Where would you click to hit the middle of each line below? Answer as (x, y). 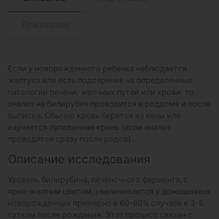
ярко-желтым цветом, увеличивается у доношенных (109, 191)
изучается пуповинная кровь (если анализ (89, 127)
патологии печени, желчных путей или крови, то (101, 92)
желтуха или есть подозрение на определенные (100, 80)
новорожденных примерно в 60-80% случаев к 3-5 (106, 203)
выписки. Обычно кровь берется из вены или (94, 116)
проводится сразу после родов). (70, 139)
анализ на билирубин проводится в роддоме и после (109, 104)
